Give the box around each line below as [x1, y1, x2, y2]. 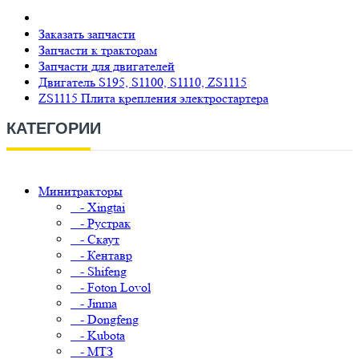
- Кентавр [71, 248, 132, 263]
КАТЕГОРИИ [6, 119, 101, 137]
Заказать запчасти [38, 26, 135, 42]
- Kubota [71, 328, 125, 343]
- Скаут [71, 232, 119, 247]
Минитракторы [38, 184, 123, 199]
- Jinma [71, 296, 117, 311]
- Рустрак [71, 216, 131, 231]
